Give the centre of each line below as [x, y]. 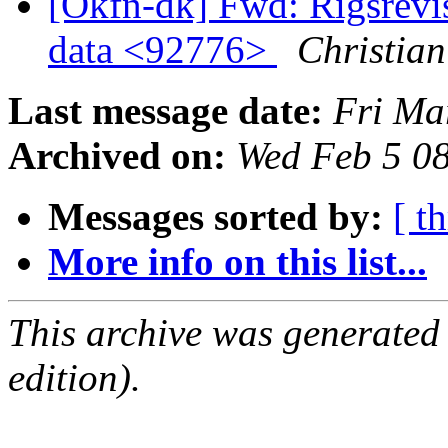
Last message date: [165, 111]
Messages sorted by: [215, 217]
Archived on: [117, 156]
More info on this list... [237, 262]
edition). [74, 378]
